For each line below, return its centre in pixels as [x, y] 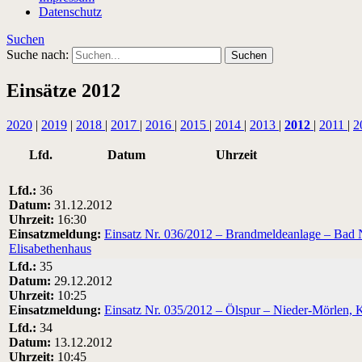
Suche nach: [38, 54]
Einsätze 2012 [63, 90]
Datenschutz [70, 11]
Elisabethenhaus [50, 248]
